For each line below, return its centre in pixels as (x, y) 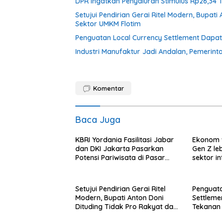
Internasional (97, 167)
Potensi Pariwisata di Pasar (120, 158)
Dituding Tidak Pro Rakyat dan (126, 207)
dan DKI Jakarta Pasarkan (119, 149)
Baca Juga (98, 120)
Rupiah (203, 216)
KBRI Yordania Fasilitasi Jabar (125, 140)
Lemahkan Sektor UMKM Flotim (126, 216)
